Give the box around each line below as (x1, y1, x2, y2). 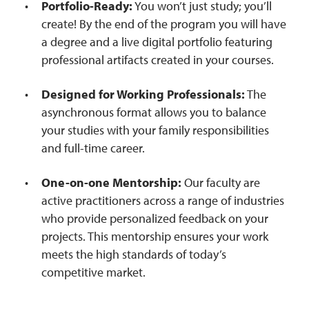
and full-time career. (41, 140, 145, 157)
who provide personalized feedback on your (41, 210, 268, 227)
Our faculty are (181, 175, 260, 191)
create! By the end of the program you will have (41, 16, 286, 32)
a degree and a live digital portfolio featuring (41, 34, 272, 50)
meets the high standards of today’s (41, 246, 226, 263)
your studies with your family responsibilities (41, 122, 269, 139)
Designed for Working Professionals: (41, 86, 245, 103)
